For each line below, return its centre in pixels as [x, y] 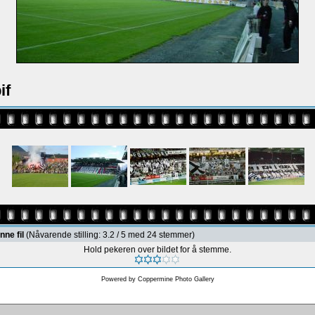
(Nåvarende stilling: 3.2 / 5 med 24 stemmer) [110, 235]
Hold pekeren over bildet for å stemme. [157, 250]
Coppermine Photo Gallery [176, 279]
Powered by [119, 279]
